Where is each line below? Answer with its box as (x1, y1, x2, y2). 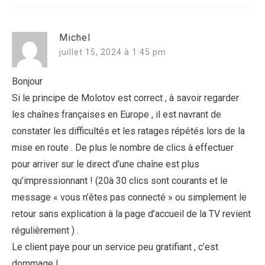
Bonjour (12, 76, 43, 88)
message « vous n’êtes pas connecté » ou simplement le (12, 192, 247, 203)
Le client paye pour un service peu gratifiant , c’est (12, 241, 218, 253)
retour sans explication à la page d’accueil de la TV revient (12, 208, 251, 220)
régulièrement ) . (12, 225, 79, 237)
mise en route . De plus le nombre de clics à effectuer (12, 142, 234, 154)
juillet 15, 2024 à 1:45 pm (59, 47, 166, 57)
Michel (59, 32, 91, 44)
